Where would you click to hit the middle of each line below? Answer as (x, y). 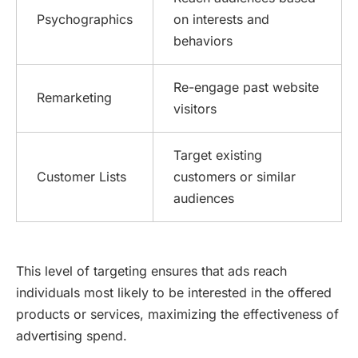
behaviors (203, 40)
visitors (195, 108)
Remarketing (74, 97)
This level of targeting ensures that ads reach (151, 270)
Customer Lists (82, 176)
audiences (204, 198)
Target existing (218, 155)
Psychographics (85, 19)
